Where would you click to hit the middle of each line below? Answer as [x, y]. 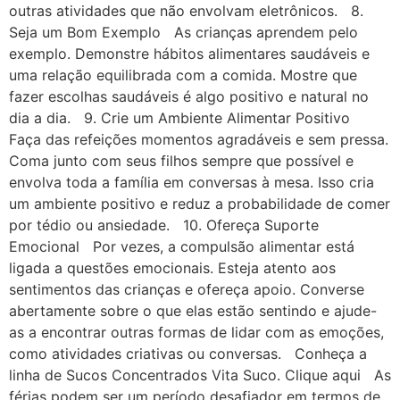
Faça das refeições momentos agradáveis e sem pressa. [199, 139]
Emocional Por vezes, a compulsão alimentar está [182, 246]
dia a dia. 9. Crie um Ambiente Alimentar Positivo [184, 117]
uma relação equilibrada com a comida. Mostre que [183, 75]
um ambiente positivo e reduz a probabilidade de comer [200, 203]
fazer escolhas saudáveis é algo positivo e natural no [189, 96]
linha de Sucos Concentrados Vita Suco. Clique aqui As [200, 375]
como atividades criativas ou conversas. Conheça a [188, 353]
